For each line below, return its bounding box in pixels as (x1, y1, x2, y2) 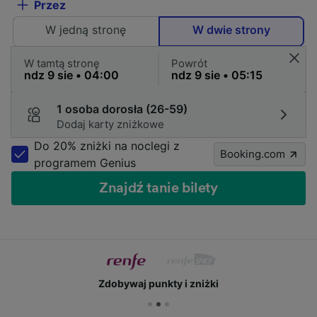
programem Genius (34, 155, 136, 170)
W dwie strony (192, 22, 270, 37)
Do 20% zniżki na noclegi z (34, 138, 180, 153)
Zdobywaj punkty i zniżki (98, 277, 219, 289)
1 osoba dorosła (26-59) (57, 101, 188, 116)
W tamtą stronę (24, 56, 100, 70)
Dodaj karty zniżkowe (57, 117, 164, 131)
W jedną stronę (45, 22, 127, 37)
